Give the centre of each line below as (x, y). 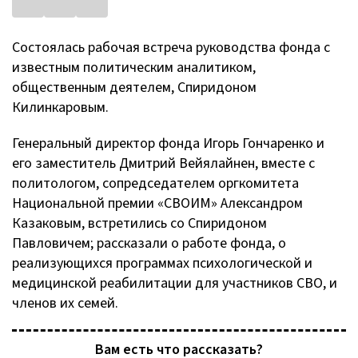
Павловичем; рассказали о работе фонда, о (149, 243)
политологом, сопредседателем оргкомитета (155, 183)
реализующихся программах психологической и (162, 263)
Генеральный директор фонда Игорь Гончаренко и (168, 143)
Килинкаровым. (60, 107)
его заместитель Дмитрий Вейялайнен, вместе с (163, 163)
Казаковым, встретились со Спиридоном (139, 223)
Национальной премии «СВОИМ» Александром (157, 203)
